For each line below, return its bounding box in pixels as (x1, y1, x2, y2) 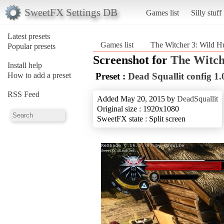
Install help (7, 60, 42, 69)
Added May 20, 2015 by (97, 94, 177, 103)
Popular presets (7, 41, 55, 50)
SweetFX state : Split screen (97, 114, 185, 123)
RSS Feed (7, 89, 39, 98)
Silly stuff (190, 8, 221, 17)
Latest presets (7, 31, 50, 40)
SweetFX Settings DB (24, 6, 117, 18)
